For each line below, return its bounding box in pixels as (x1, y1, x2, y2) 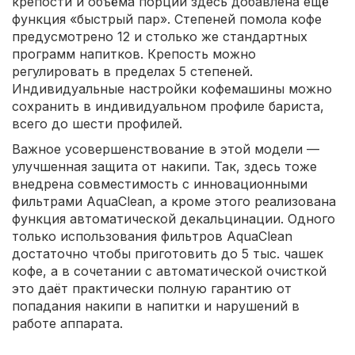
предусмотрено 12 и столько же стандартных (12, 28, 307, 44)
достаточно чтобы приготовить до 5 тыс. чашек (12, 245, 323, 261)
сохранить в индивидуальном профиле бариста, (12, 97, 324, 114)
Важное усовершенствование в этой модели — (12, 140, 319, 157)
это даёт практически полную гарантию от (12, 280, 292, 296)
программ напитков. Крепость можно (12, 45, 256, 62)
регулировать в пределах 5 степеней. (12, 63, 253, 79)
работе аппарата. (12, 315, 123, 331)
